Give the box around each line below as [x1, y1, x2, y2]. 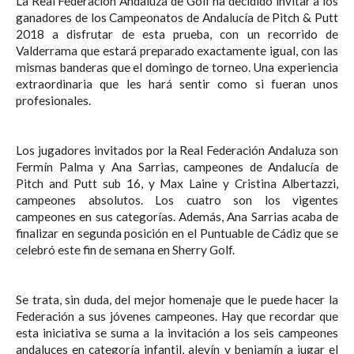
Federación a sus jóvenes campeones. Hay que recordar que [16, 308, 338, 323]
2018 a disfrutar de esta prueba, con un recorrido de [16, 26, 338, 41]
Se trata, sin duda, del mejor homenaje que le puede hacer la [16, 292, 338, 307]
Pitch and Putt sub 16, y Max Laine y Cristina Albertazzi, [16, 175, 338, 190]
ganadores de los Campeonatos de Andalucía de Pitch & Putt [16, 9, 338, 24]
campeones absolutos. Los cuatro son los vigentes [16, 192, 338, 207]
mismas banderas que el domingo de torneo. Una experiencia [16, 59, 338, 74]
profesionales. [16, 92, 91, 107]
